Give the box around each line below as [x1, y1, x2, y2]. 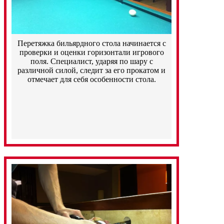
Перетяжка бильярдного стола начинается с [17, 39, 166, 48]
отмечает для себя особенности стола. [27, 75, 156, 84]
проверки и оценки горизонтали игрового [19, 48, 164, 57]
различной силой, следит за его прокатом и [17, 66, 165, 75]
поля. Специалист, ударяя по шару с [30, 57, 153, 66]
